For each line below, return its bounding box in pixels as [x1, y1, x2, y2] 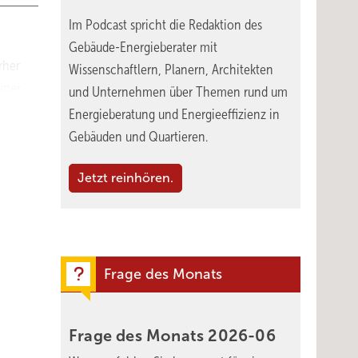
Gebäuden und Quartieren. [69, 129, 208, 145]
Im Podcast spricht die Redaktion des [69, 17, 262, 33]
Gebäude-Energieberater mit [69, 39, 217, 55]
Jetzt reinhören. [78, 171, 173, 185]
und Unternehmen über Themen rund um [69, 84, 288, 100]
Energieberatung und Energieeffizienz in [69, 106, 280, 122]
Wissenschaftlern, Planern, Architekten [69, 62, 273, 78]
